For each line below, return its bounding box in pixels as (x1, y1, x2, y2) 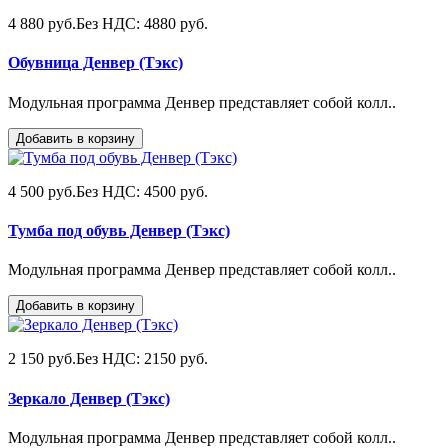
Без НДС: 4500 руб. (76, 182, 208, 200)
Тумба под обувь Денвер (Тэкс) (8, 221, 230, 239)
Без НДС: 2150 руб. (76, 350, 208, 368)
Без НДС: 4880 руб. (76, 15, 208, 33)
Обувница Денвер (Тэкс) (8, 54, 183, 72)
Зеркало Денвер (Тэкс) (8, 389, 170, 407)
